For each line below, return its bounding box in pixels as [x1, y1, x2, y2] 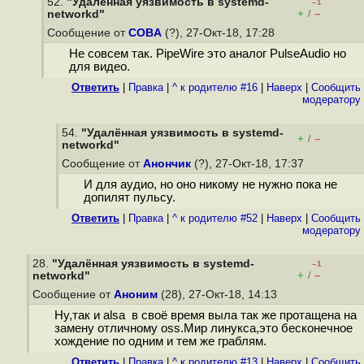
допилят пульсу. [83, 191, 175, 205]
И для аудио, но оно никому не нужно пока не [83, 178, 337, 192]
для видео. [68, 60, 130, 74]
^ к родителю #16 [172, 81, 258, 93]
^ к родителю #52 [172, 212, 258, 224]
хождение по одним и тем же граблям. [54, 335, 266, 349]
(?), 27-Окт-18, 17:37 [191, 158, 307, 170]
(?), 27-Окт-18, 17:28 [162, 27, 278, 39]
